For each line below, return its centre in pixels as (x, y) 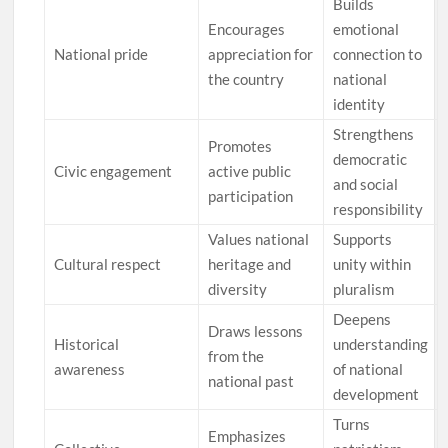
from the (236, 356)
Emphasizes (247, 436)
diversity (238, 289)
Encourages (247, 29)
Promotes (240, 146)
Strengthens (374, 134)
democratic (370, 159)
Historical (87, 344)
